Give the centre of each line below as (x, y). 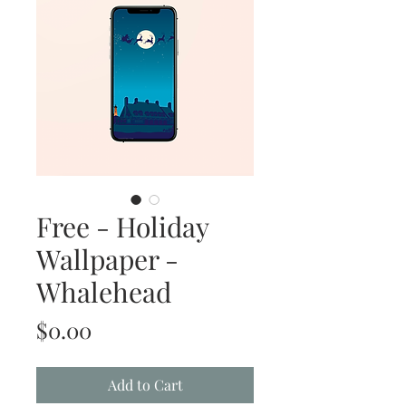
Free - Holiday (122, 227)
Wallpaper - (107, 260)
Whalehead (104, 292)
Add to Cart (145, 385)
